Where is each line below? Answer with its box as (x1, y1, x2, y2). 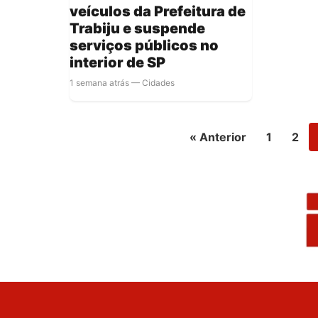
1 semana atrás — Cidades (70, 77, 175, 88)
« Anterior (190, 129, 246, 144)
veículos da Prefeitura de (70, 2, 246, 20)
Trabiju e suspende (70, 19, 205, 37)
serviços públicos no (70, 36, 219, 54)
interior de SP (70, 53, 165, 71)
